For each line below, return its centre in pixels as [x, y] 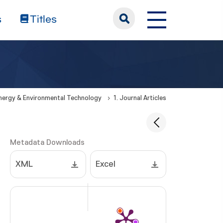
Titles [43, 20]
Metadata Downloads [47, 143]
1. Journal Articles [140, 98]
